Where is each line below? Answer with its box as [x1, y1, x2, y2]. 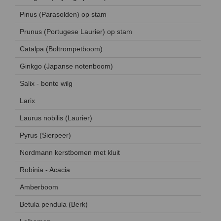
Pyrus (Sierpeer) [20, 131, 71, 139]
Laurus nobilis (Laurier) [20, 113, 92, 122]
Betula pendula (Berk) [20, 200, 88, 208]
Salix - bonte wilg [20, 79, 73, 87]
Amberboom [20, 183, 58, 191]
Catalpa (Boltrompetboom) [20, 44, 103, 53]
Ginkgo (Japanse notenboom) [20, 62, 113, 70]
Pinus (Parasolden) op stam [20, 10, 107, 18]
